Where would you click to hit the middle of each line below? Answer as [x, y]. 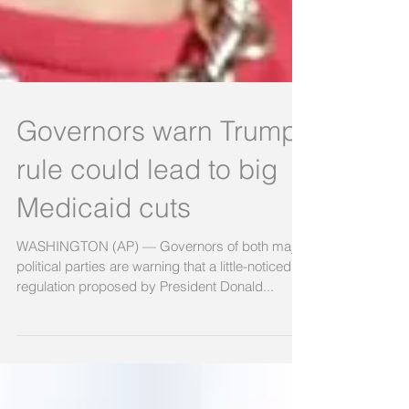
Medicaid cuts [104, 236]
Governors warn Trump [157, 160]
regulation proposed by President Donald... [145, 315]
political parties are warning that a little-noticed [154, 295]
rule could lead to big [147, 198]
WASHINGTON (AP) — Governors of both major [161, 275]
